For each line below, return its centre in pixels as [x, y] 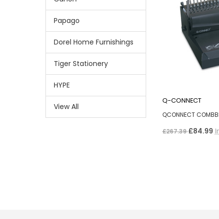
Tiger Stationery [81, 63]
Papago [66, 20]
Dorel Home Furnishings [93, 42]
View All [66, 106]
